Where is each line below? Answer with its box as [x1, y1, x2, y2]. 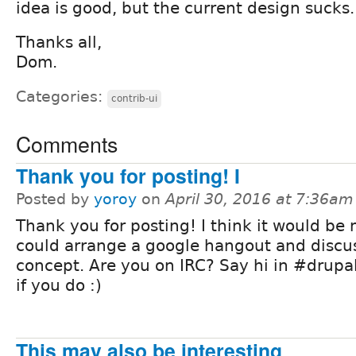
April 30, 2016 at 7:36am [165, 190, 354, 207]
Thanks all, [16, 32, 102, 52]
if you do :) [16, 275, 102, 295]
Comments [16, 127, 118, 159]
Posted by [16, 190, 94, 207]
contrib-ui [111, 92, 157, 104]
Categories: [16, 87, 107, 105]
